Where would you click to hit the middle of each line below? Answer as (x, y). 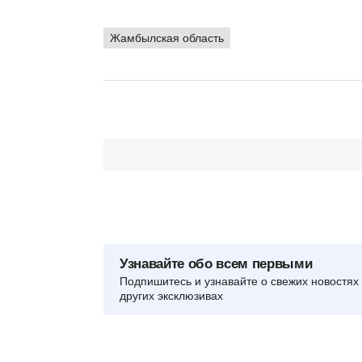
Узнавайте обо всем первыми (216, 264)
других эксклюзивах (171, 296)
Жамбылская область (167, 38)
